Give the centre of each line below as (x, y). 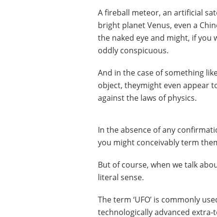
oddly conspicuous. (133, 50)
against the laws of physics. (147, 98)
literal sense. (121, 177)
